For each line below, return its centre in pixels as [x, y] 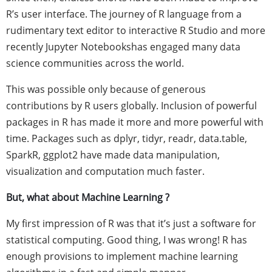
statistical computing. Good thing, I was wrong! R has [127, 240]
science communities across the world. [95, 63]
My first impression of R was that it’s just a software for [131, 223]
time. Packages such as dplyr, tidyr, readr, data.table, [127, 138]
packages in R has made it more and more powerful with [135, 122]
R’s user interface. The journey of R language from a [124, 14]
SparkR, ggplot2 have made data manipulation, [113, 155]
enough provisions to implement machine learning [122, 256]
